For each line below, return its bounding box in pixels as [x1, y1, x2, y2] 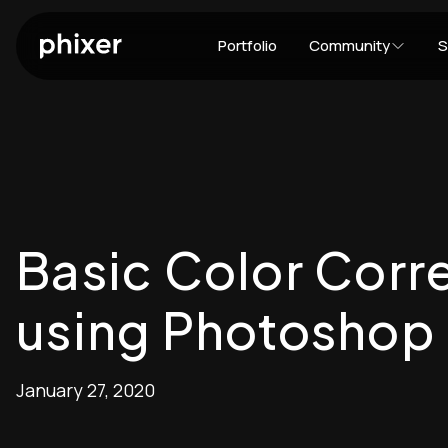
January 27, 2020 [16, 378, 155, 402]
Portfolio [218, 35, 277, 56]
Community [309, 35, 390, 56]
